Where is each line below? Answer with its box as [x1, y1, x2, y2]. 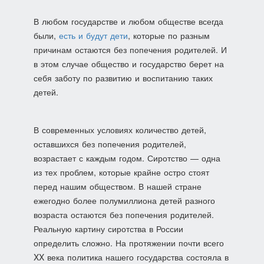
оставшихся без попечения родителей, [33, 138, 186, 150]
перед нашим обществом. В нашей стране [33, 180, 202, 192]
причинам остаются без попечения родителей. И [33, 44, 227, 55]
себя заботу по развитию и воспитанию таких [33, 72, 213, 84]
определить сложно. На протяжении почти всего [33, 237, 224, 249]
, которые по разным [127, 29, 210, 41]
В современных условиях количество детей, [33, 124, 206, 136]
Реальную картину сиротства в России [33, 223, 183, 235]
